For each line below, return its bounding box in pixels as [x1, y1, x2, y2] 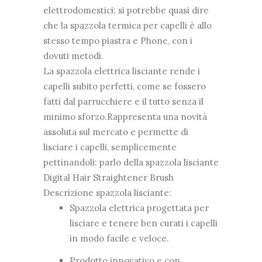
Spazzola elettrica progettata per [70, 202, 209, 213]
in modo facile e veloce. [70, 233, 169, 244]
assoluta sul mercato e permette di [43, 126, 188, 137]
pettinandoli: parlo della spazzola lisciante [43, 157, 219, 168]
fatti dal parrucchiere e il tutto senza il [43, 96, 204, 107]
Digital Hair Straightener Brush [43, 172, 174, 183]
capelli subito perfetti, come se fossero [43, 81, 206, 92]
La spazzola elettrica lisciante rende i [43, 65, 200, 77]
